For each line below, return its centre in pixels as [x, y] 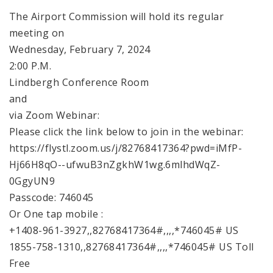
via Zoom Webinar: [55, 115]
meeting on [37, 33]
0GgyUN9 [32, 181]
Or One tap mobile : [56, 214]
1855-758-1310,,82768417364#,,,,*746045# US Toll [132, 246]
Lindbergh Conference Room [79, 82]
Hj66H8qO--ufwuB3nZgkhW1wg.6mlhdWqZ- [115, 164]
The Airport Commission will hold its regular [117, 16]
